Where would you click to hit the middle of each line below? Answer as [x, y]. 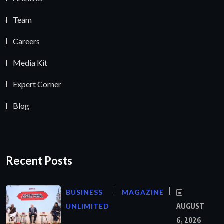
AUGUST [190, 206]
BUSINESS [84, 192]
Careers [26, 41]
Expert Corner [37, 84]
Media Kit [30, 62]
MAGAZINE [143, 192]
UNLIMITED [88, 206]
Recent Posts [39, 161]
